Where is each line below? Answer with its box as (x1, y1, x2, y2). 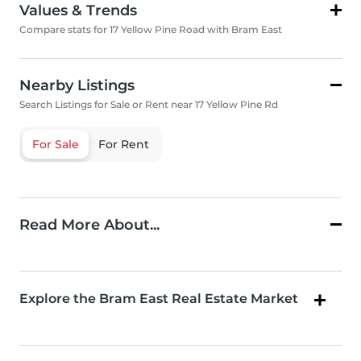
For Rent (98, 137, 149, 152)
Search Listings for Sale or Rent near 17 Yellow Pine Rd (19, 98, 278, 111)
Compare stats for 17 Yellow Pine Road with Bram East (19, 23, 282, 36)
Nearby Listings (19, 77, 135, 95)
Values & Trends (19, 2, 137, 20)
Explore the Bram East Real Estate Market (19, 291, 298, 307)
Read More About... (19, 216, 160, 234)
